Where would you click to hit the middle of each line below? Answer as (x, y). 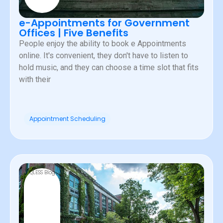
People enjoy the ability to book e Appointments (103, 44)
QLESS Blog (42, 173)
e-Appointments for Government (104, 23)
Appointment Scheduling (67, 119)
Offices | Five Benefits (74, 33)
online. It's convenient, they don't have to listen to (104, 56)
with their (35, 80)
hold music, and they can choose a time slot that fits (109, 68)
